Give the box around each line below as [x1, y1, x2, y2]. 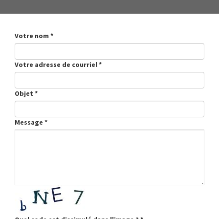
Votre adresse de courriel [15, 60, 99, 69]
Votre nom [15, 31, 50, 40]
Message [15, 118, 44, 127]
